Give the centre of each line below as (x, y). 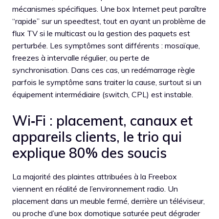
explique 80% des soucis (89, 153)
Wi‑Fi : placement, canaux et (102, 120)
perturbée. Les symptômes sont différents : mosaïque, (106, 45)
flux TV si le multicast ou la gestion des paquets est (101, 33)
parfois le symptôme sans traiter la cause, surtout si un (107, 82)
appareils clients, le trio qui (97, 136)
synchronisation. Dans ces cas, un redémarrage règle (104, 70)
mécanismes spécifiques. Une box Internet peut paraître (109, 9)
